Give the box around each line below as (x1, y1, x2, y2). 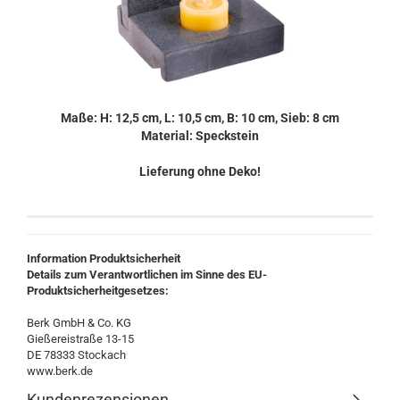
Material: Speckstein (141, 129, 259, 143)
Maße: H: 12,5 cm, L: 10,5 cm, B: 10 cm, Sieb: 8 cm (61, 111, 339, 125)
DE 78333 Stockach (27, 348, 126, 362)
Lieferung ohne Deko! (139, 164, 261, 179)
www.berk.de (27, 364, 93, 378)
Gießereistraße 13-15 (27, 332, 134, 346)
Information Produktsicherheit (27, 252, 180, 265)
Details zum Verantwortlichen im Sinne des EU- (27, 268, 267, 281)
